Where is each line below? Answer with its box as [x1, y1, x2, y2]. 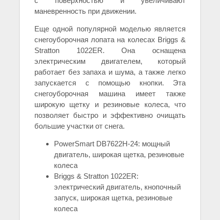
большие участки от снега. [34, 121, 125, 130]
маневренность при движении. [34, 6, 137, 15]
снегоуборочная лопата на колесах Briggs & [34, 35, 186, 44]
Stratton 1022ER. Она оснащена [34, 46, 186, 55]
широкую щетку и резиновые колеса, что [34, 100, 186, 109]
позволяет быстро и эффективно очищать [34, 110, 186, 119]
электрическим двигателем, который [34, 56, 186, 65]
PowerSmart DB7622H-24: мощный [54, 139, 170, 148]
